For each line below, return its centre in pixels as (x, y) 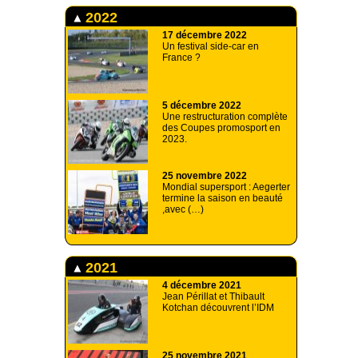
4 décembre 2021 (202, 286)
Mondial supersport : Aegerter (226, 187)
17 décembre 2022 (205, 36)
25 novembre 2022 (205, 176)
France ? (181, 58)
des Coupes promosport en (221, 128)
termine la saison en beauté (223, 199)
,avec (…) (183, 210)
